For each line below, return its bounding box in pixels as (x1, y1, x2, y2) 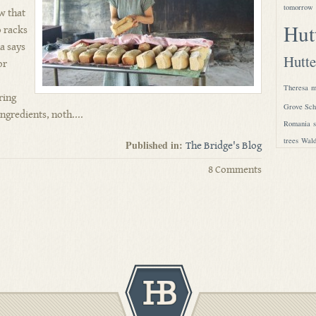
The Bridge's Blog (186, 140, 262, 152)
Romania (284, 119, 310, 128)
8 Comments (208, 164, 262, 176)
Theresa (284, 83, 308, 92)
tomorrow (284, 2, 313, 12)
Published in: (126, 138, 186, 152)
